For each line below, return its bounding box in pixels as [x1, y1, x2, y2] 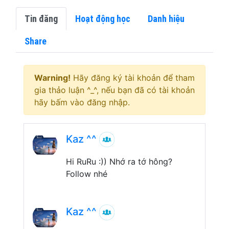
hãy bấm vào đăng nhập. [34, 97, 130, 107]
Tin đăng [25, 13, 58, 24]
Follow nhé [66, 169, 107, 179]
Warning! [34, 72, 71, 83]
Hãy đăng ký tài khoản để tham [71, 72, 195, 83]
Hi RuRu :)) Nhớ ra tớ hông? [66, 156, 172, 167]
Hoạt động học [75, 13, 130, 24]
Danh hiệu [148, 13, 185, 24]
